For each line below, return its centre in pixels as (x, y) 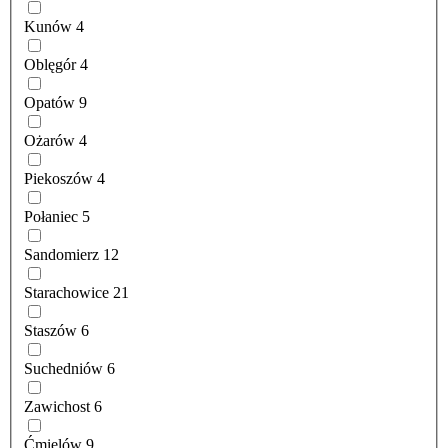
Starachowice (66, 293)
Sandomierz (61, 255)
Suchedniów (63, 369)
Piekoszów (58, 179)
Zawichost (57, 407)
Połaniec (51, 217)
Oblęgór (50, 65)
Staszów (50, 331)
